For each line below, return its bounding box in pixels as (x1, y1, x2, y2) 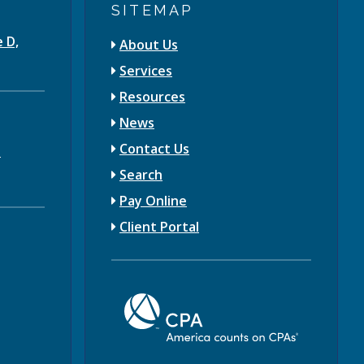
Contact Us (119, 140, 189, 158)
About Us (119, 36, 178, 54)
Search (119, 166, 162, 184)
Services (119, 62, 172, 80)
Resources (119, 88, 185, 106)
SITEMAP (111, 2, 194, 19)
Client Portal (119, 218, 199, 236)
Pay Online (119, 192, 187, 210)
